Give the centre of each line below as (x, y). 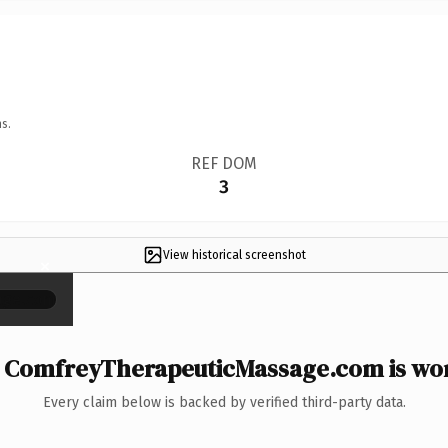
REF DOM (223, 163)
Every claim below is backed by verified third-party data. (224, 402)
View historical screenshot (234, 254)
